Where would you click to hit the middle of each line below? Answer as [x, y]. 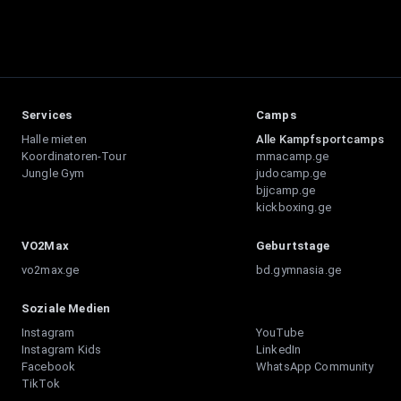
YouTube [279, 333]
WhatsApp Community [315, 367]
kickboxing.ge [293, 207]
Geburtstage [293, 246]
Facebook [49, 367]
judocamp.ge [291, 173]
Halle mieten [54, 139]
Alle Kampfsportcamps [320, 139]
